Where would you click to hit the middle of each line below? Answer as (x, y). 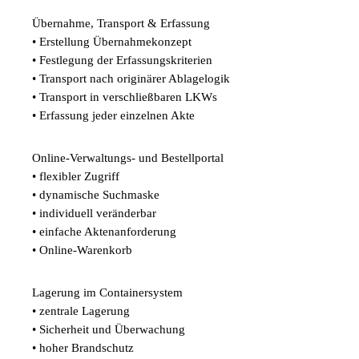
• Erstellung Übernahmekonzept (112, 42)
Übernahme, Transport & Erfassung (121, 23)
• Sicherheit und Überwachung (109, 329)
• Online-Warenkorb (82, 250)
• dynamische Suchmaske (96, 195)
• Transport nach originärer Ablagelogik (131, 79)
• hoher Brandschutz (83, 348)
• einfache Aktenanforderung (104, 232)
